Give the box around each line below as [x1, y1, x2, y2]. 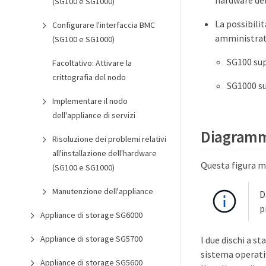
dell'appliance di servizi [52, 110, 135, 121]
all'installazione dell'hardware [52, 148, 157, 159]
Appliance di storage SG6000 [40, 210, 142, 220]
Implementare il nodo [52, 96, 128, 106]
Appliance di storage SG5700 [40, 233, 142, 244]
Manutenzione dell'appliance [52, 186, 153, 197]
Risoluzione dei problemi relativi [52, 134, 166, 144]
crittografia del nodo [52, 72, 126, 83]
